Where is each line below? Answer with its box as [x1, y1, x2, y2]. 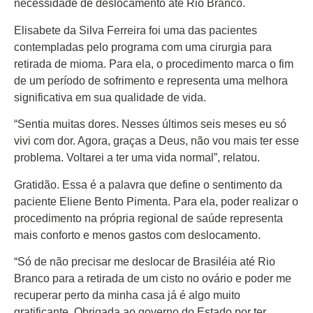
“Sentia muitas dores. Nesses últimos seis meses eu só [14, 118, 286, 131]
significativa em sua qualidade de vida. [14, 91, 206, 103]
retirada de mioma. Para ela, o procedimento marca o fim [14, 57, 293, 70]
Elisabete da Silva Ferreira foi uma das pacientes [14, 24, 257, 36]
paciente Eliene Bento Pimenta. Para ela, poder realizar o [14, 195, 298, 208]
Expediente [21, 140, 155, 170]
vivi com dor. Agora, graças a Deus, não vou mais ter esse [14, 135, 299, 147]
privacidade [21, 182, 161, 212]
